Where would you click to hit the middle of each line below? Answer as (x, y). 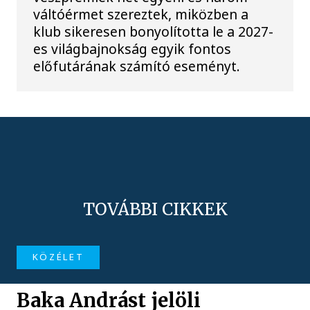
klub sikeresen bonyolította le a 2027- (154, 32)
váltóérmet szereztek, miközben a (141, 15)
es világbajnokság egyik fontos (133, 49)
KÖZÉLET (58, 257)
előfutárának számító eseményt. (137, 66)
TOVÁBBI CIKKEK (155, 210)
